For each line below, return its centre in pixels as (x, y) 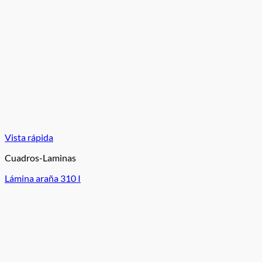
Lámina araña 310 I (43, 178)
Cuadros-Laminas (40, 158)
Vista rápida (29, 137)
